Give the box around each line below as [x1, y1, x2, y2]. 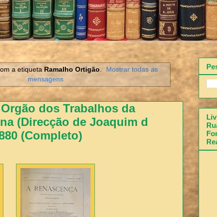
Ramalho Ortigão [44, 65, 100, 73]
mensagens [28, 75, 63, 83]
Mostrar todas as [106, 65, 158, 73]
